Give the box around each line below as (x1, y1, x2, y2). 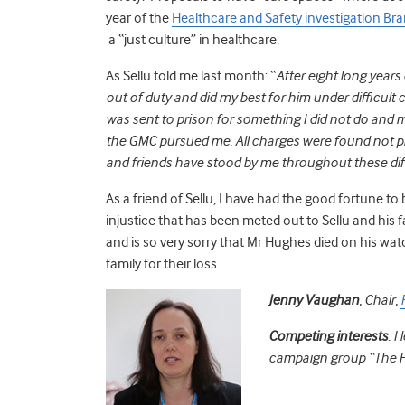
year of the (106, 9, 172, 26)
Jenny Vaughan (268, 291, 359, 308)
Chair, (364, 291, 400, 308)
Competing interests (268, 327, 388, 344)
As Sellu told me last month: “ (106, 67, 276, 84)
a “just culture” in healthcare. (106, 31, 279, 48)
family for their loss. (106, 255, 220, 272)
